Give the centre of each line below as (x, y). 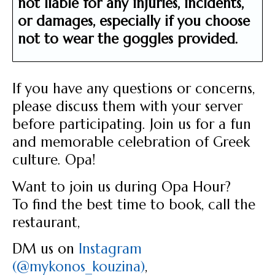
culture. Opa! (54, 160)
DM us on (45, 249)
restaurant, (46, 222)
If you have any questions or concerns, (134, 89)
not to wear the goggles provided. (130, 39)
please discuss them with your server (127, 107)
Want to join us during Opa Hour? (122, 186)
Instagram (110, 249)
